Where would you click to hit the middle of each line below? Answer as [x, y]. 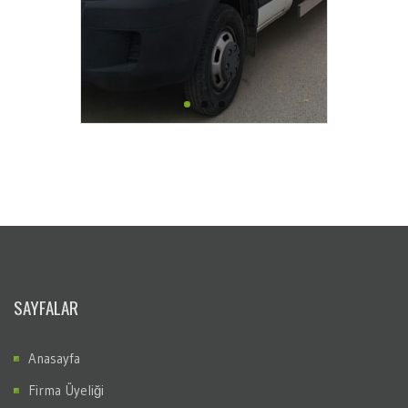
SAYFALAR [46, 307]
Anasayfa [54, 359]
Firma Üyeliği [66, 391]
